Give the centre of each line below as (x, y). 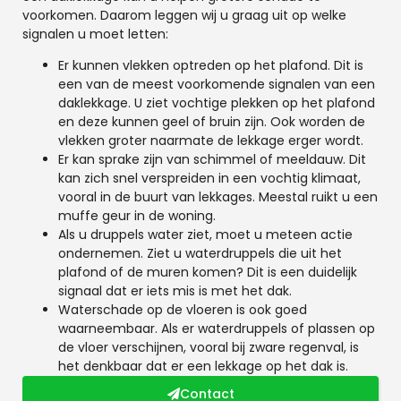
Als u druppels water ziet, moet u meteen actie (205, 234)
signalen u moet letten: (95, 34)
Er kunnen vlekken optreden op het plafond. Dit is (211, 65)
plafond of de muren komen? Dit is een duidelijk (208, 272)
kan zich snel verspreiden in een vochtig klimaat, (209, 178)
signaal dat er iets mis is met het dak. (175, 290)
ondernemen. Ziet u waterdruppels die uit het (200, 253)
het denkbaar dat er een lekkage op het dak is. (203, 366)
